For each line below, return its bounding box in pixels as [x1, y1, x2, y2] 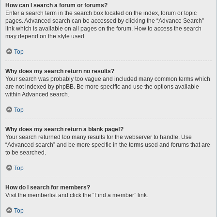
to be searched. [5, 149, 46, 156]
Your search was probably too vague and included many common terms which [5, 76, 210, 82]
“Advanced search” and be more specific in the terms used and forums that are [5, 141, 210, 148]
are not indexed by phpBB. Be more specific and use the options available [5, 83, 199, 90]
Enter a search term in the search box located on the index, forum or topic [5, 10, 197, 16]
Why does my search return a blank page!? [5, 126, 124, 133]
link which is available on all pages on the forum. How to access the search [5, 25, 201, 32]
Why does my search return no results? [5, 68, 114, 75]
